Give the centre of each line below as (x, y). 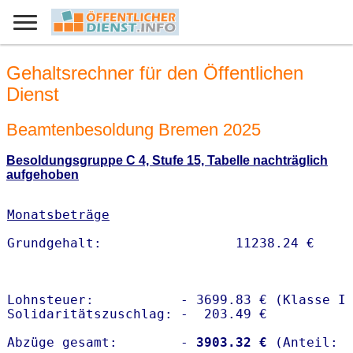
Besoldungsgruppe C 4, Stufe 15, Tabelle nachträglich (167, 161)
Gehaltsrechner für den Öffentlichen (155, 73)
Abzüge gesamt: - (98, 343)
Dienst (33, 95)
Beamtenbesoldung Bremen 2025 (134, 129)
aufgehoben (43, 175)
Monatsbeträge (58, 215)
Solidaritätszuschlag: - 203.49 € (137, 314)
